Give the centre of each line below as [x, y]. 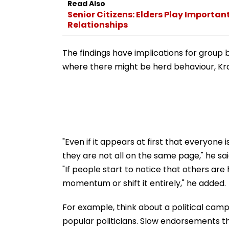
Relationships [98, 25]
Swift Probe [93, 8]
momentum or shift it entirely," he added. [144, 183]
